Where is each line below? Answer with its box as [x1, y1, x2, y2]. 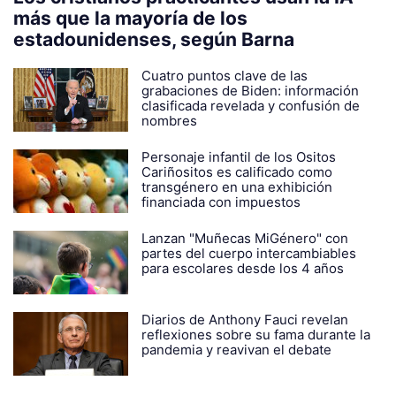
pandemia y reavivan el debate [141, 341, 331, 359]
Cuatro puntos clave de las [141, 67, 308, 85]
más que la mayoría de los [13, 7, 247, 30]
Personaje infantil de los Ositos [141, 148, 336, 166]
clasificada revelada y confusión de [141, 97, 360, 115]
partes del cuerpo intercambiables [141, 245, 356, 263]
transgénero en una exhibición [141, 179, 332, 196]
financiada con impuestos [141, 194, 301, 211]
